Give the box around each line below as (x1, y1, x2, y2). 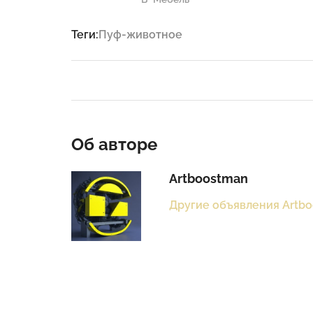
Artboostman (168, 171, 248, 187)
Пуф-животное (99, 28, 182, 42)
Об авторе (71, 134, 157, 155)
